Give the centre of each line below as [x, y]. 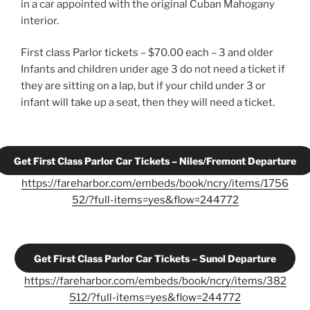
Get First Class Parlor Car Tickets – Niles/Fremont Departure [155, 161]
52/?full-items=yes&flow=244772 [155, 200]
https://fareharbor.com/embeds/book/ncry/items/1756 [155, 184]
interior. [40, 20]
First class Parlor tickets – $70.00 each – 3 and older [147, 53]
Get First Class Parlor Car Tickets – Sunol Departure [155, 258]
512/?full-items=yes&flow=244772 [155, 298]
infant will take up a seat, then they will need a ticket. [148, 103]
